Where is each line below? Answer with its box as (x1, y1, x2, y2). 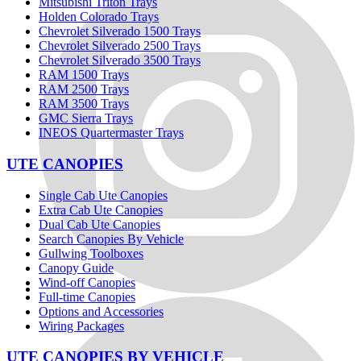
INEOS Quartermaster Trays (39, 126, 184, 140)
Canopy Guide (39, 260, 114, 275)
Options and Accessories (39, 304, 164, 318)
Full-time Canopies (39, 289, 135, 304)
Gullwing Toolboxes (39, 246, 143, 260)
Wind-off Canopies (39, 275, 135, 289)
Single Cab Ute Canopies (39, 188, 168, 202)
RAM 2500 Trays (39, 82, 129, 97)
